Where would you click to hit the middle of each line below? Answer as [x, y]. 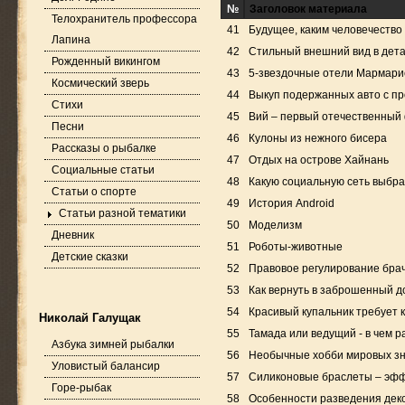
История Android [292, 203]
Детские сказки [90, 257]
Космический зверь [100, 83]
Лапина [71, 40]
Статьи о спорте [94, 192]
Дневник [73, 235]
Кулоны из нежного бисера [318, 138]
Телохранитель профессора [124, 19]
